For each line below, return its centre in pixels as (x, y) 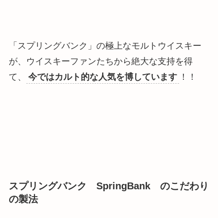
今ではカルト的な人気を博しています (102, 77)
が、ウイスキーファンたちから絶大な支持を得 (100, 61)
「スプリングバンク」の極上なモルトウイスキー (105, 45)
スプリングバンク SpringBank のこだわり (109, 186)
